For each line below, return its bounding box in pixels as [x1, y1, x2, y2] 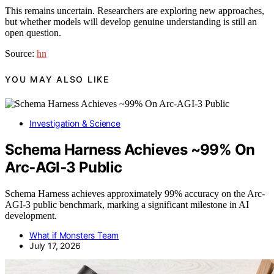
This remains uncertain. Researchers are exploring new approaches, [5, 6, 264, 17]
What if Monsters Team [29, 229, 119, 240]
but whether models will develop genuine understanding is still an [5, 17, 257, 28]
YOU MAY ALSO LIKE [5, 73, 109, 84]
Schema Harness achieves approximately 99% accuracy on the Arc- [5, 188, 265, 199]
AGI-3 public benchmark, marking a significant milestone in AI [5, 199, 249, 210]
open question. [5, 28, 61, 39]
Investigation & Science [29, 118, 120, 129]
